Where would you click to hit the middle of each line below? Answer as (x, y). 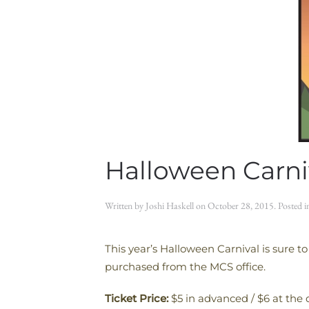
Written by (125, 206)
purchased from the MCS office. (185, 267)
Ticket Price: (137, 298)
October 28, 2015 (241, 206)
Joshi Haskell (170, 206)
